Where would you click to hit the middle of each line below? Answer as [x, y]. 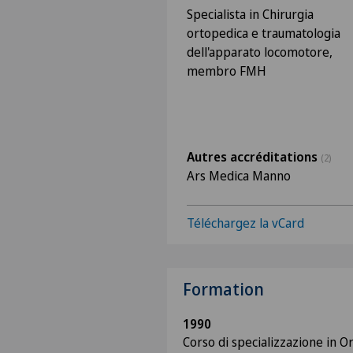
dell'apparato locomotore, [260, 52]
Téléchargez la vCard [245, 223]
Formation [223, 289]
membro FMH [227, 71]
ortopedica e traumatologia [264, 33]
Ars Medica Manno [239, 176]
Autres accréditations [254, 157]
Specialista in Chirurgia [250, 14]
